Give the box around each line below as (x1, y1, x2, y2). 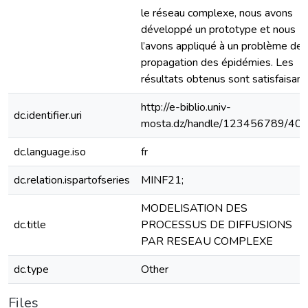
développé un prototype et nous (141, 22, 296, 37)
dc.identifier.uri (14, 108, 82, 123)
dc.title (14, 217, 46, 232)
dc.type (14, 262, 49, 277)
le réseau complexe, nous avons (141, 5, 293, 21)
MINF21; (141, 173, 184, 188)
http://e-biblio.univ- (141, 100, 231, 115)
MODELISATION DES (141, 201, 247, 216)
